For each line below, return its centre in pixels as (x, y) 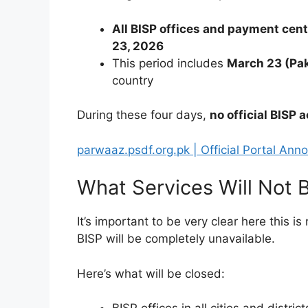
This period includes (169, 63)
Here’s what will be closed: (151, 273)
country (133, 80)
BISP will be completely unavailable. (176, 239)
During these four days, (143, 115)
